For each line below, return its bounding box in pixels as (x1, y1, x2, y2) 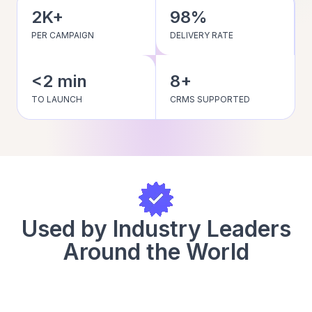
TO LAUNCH (31, 93, 82, 104)
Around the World (63, 237, 249, 265)
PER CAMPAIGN (31, 29, 94, 40)
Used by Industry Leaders (21, 214, 291, 242)
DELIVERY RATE (170, 29, 233, 40)
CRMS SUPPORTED (170, 93, 250, 104)
